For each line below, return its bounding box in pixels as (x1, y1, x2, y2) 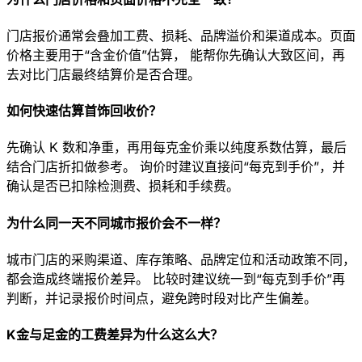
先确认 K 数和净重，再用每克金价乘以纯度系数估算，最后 (6, 139, 347, 156)
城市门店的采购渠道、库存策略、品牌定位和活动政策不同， (6, 250, 356, 267)
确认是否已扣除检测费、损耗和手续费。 (6, 178, 239, 195)
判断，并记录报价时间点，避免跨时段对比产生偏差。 (6, 289, 317, 306)
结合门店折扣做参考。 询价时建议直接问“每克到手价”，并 (6, 158, 345, 175)
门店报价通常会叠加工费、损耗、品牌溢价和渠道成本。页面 (6, 27, 356, 44)
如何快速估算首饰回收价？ (6, 103, 162, 120)
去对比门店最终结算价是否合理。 (6, 65, 200, 82)
